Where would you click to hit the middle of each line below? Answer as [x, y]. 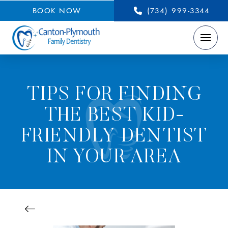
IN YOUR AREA [114, 158]
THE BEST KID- [114, 116]
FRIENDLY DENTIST [114, 137]
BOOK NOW [57, 10]
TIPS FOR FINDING [114, 95]
